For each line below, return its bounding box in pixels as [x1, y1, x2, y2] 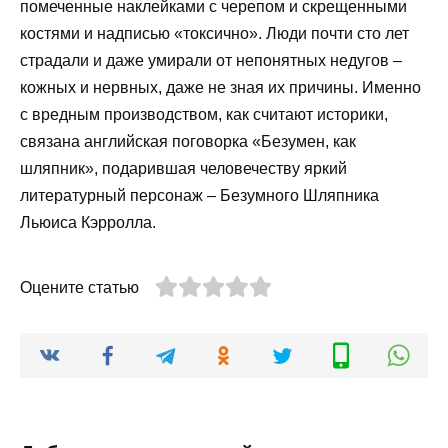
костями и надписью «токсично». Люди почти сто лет [20, 24, 409, 42]
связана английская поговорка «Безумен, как [20, 132, 356, 150]
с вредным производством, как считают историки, [20, 105, 388, 123]
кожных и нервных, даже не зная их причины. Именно [20, 78, 421, 96]
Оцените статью [20, 278, 139, 296]
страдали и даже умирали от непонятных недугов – [20, 51, 402, 69]
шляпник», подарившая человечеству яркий [20, 159, 347, 177]
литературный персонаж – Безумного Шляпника [20, 186, 379, 204]
